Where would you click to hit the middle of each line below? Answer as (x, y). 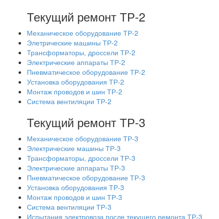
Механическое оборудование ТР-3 (83, 138)
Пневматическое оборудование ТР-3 (86, 177)
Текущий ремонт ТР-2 (86, 16)
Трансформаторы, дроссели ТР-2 (81, 52)
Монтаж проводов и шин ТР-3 (75, 197)
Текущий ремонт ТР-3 (86, 122)
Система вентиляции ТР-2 (69, 101)
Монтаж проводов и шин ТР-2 (75, 91)
